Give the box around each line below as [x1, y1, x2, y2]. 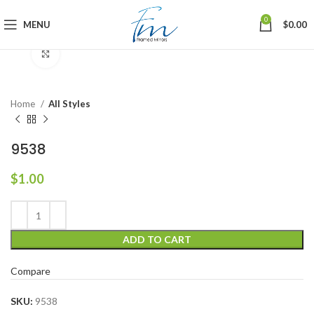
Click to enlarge [60, 48, 130, 60]
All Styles [48, 98, 90, 109]
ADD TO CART [123, 233, 191, 245]
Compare [11, 265, 50, 277]
